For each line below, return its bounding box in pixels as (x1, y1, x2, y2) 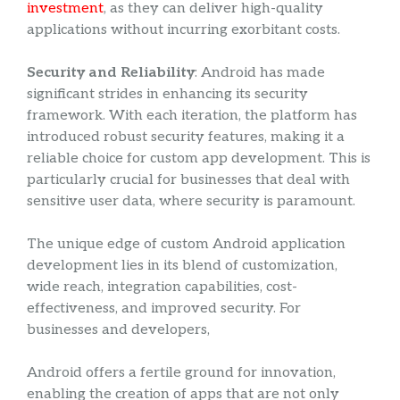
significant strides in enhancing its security (27, 86, 308, 104)
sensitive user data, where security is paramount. (27, 193, 355, 211)
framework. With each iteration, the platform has (27, 107, 357, 125)
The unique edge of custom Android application (27, 236, 346, 254)
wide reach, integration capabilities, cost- (27, 279, 297, 296)
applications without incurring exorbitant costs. (27, 21, 340, 39)
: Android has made (195, 64, 325, 82)
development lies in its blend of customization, (27, 257, 337, 275)
